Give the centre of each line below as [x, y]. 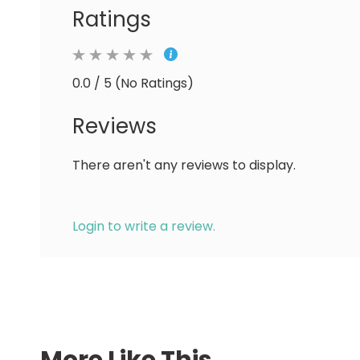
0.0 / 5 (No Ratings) [133, 83]
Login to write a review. [144, 226]
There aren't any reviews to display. [184, 165]
